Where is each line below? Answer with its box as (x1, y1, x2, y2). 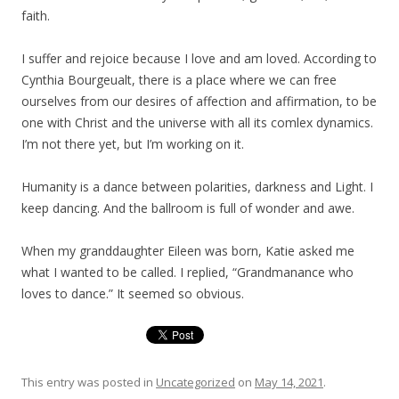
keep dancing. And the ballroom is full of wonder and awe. (21, 199, 354, 216)
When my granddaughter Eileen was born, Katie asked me (21, 242, 354, 259)
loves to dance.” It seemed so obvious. (21, 285, 244, 302)
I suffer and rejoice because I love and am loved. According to (21, 50, 377, 67)
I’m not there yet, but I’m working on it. (21, 135, 244, 152)
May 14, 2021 (255, 374, 323, 390)
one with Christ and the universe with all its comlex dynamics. (21, 114, 373, 131)
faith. (21, 7, 50, 24)
